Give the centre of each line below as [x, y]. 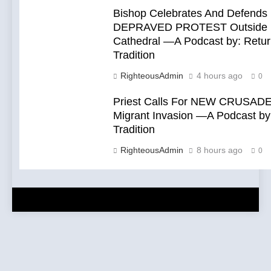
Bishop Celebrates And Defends [190, 14]
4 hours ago [220, 76]
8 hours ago [220, 150]
